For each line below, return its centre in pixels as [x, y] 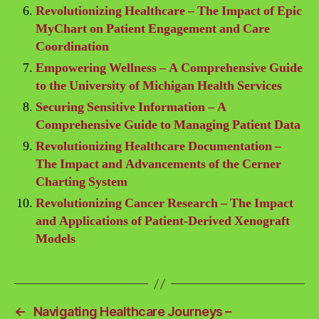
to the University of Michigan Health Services [159, 86]
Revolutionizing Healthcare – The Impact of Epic [169, 11]
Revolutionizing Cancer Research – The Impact [164, 203]
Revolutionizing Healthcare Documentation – [158, 146]
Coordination [72, 47]
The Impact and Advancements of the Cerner [158, 164]
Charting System [82, 182]
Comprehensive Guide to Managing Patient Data [168, 125]
